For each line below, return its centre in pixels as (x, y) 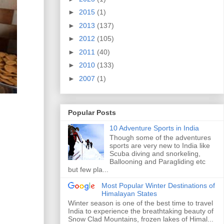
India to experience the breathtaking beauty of (141, 211)
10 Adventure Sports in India (154, 128)
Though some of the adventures (160, 138)
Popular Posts (92, 113)
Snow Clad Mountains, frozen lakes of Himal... (141, 219)
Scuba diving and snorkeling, (155, 154)
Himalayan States (129, 194)
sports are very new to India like (159, 146)
